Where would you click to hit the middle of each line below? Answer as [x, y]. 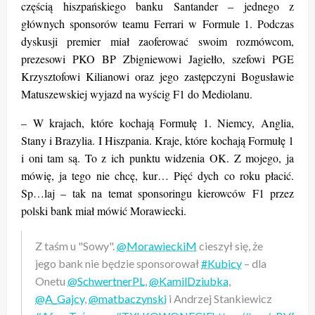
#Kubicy [221, 263]
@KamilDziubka [189, 281]
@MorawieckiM [157, 245]
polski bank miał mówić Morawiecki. [104, 210]
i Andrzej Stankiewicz [219, 298]
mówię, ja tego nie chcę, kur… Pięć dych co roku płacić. [157, 175]
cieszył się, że [230, 245]
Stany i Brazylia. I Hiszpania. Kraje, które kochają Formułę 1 [157, 140]
